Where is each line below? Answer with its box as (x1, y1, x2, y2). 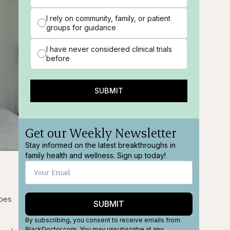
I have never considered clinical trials (46, 44, 172, 53)
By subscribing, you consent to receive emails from (25, 216, 181, 224)
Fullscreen (8, 158, 33, 164)
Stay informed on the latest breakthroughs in (25, 140, 176, 149)
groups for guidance (46, 23, 117, 32)
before (46, 53, 70, 63)
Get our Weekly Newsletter (25, 124, 177, 141)
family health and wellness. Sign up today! (25, 150, 166, 160)
